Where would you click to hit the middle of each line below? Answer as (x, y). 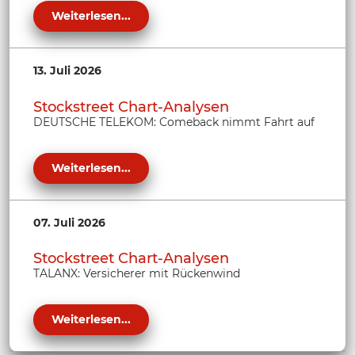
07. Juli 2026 (69, 222)
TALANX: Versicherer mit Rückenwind (137, 274)
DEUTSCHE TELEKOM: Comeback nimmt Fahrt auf (174, 122)
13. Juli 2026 (67, 71)
